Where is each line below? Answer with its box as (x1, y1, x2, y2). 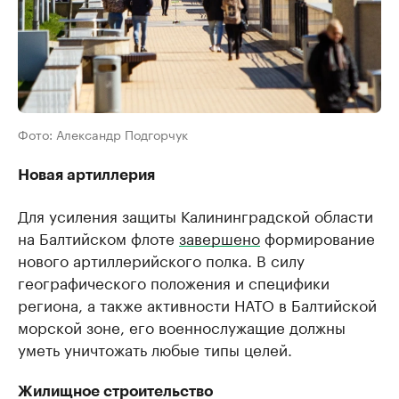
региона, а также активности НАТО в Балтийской (18, 292, 377, 315)
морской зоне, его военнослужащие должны (18, 314, 346, 338)
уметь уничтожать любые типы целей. (18, 337, 292, 360)
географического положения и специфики (18, 270, 330, 293)
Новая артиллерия (18, 167, 155, 183)
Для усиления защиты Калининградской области (18, 203, 373, 226)
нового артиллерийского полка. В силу (18, 248, 305, 271)
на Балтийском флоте (18, 225, 179, 248)
